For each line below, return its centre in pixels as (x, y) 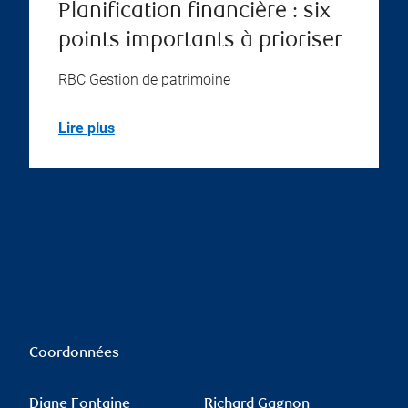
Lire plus (87, 128)
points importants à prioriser (200, 42)
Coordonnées (74, 354)
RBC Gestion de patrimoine (144, 80)
